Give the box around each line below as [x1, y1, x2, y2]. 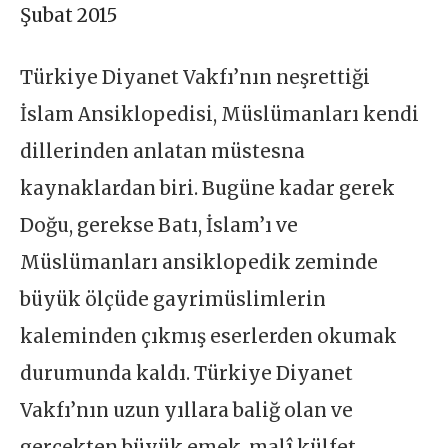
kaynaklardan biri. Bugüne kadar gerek [20, 177, 396, 201]
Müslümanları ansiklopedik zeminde [20, 251, 379, 275]
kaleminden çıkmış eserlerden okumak [20, 325, 398, 349]
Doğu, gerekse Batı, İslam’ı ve [20, 214, 299, 238]
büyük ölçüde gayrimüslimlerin [20, 288, 327, 312]
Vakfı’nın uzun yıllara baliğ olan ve [20, 399, 354, 423]
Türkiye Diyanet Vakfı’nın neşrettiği [20, 66, 371, 90]
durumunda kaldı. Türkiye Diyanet [20, 362, 354, 386]
